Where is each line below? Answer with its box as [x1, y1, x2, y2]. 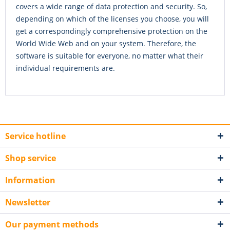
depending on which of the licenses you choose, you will [16, 14, 209, 24]
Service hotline [5, 130, 66, 142]
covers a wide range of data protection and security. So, [16, 2, 207, 12]
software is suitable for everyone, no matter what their [16, 51, 203, 61]
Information [5, 175, 55, 186]
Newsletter [5, 197, 50, 208]
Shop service [5, 152, 56, 164]
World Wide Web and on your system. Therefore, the [16, 39, 196, 49]
